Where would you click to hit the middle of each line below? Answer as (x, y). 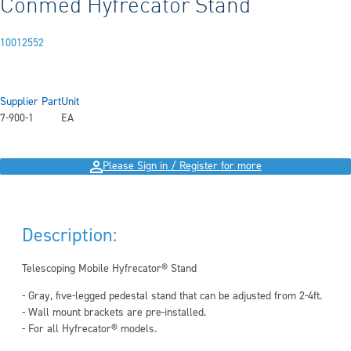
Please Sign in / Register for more (182, 166)
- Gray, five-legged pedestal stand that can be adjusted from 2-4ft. (172, 296)
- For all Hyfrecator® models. (89, 329)
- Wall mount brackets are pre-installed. (114, 313)
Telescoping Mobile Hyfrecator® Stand (111, 269)
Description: (69, 235)
